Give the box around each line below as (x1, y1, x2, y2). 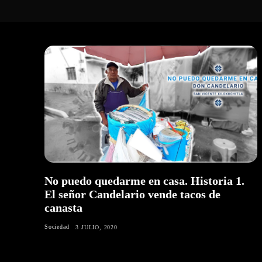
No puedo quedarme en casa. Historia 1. (44, 174, 244, 188)
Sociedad (44, 223, 70, 230)
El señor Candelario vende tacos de (44, 188, 220, 201)
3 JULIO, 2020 (75, 224, 118, 231)
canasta (44, 201, 82, 215)
